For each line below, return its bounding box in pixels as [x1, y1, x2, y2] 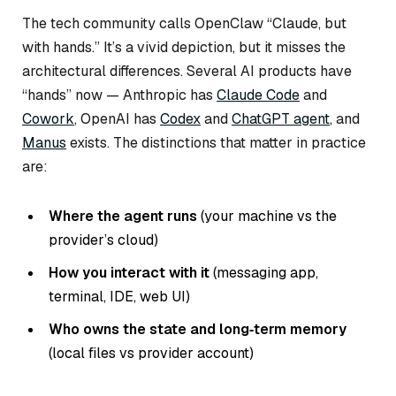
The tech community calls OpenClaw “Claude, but [22, 14, 346, 34]
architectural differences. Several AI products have [22, 62, 352, 81]
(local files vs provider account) [49, 344, 254, 363]
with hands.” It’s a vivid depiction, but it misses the [22, 38, 346, 57]
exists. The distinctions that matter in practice [66, 133, 366, 153]
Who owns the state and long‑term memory [49, 320, 346, 339]
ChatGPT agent [232, 110, 330, 129]
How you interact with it [49, 263, 209, 283]
